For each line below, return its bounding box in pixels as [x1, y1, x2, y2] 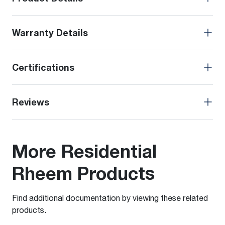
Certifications [12, 62, 74, 73]
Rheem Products [12, 162, 155, 184]
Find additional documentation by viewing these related [12, 193, 208, 203]
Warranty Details [12, 27, 88, 39]
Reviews [12, 96, 49, 108]
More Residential [12, 140, 157, 162]
